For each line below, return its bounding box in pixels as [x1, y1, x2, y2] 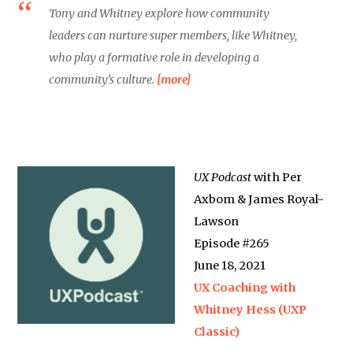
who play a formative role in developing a [49, 50, 260, 65]
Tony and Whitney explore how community [49, 6, 270, 20]
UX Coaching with [194, 281, 296, 295]
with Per [251, 170, 303, 184]
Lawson [194, 214, 240, 229]
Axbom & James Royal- [194, 192, 325, 206]
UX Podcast [194, 170, 252, 184]
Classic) [194, 325, 240, 339]
